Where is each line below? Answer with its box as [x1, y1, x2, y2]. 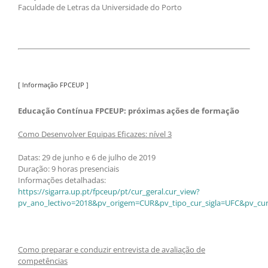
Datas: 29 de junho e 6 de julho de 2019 [18, 151, 156, 163]
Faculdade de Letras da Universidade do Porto [18, 2, 182, 13]
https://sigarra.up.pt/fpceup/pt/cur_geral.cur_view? [18, 185, 200, 197]
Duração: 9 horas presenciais [18, 163, 119, 174]
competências [18, 255, 68, 266]
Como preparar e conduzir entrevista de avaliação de [18, 243, 205, 255]
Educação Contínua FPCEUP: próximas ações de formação [18, 105, 239, 116]
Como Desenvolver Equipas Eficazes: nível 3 [18, 128, 172, 139]
